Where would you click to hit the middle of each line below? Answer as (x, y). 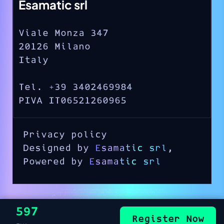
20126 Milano (54, 46)
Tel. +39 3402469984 (75, 87)
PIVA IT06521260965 (72, 100)
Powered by (56, 161)
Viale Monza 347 (63, 33)
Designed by (59, 148)
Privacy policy (65, 134)
